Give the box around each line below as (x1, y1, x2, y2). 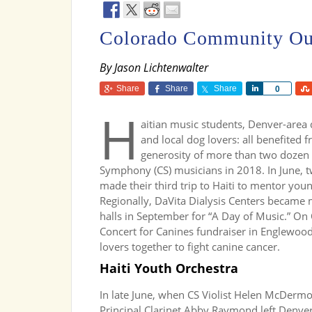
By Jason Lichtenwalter (100, 60, 208, 75)
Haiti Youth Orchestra (100, 260, 238, 276)
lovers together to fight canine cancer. (100, 240, 280, 253)
